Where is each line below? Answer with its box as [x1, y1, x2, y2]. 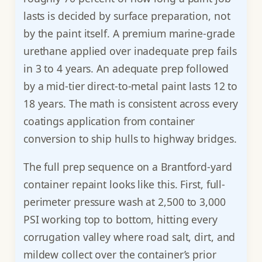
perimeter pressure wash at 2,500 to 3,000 [23, 194, 226, 209]
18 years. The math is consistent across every [23, 96, 239, 111]
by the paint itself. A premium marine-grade [23, 26, 235, 41]
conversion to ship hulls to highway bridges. [23, 132, 237, 146]
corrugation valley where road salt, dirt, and [23, 229, 236, 244]
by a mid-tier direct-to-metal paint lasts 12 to [23, 79, 238, 94]
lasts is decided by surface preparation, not [23, 9, 230, 23]
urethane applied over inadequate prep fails [23, 44, 237, 58]
